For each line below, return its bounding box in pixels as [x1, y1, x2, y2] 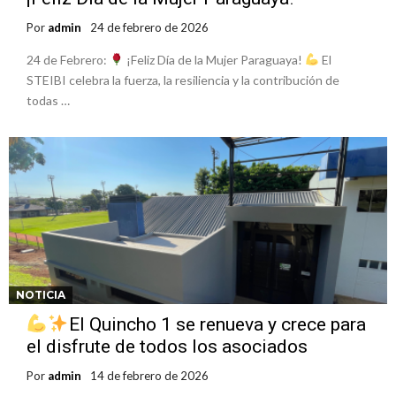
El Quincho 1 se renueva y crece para [68, 314, 366, 336]
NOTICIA [16, 288, 65, 302]
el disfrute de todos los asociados [27, 336, 308, 358]
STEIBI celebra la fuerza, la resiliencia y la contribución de [27, 72, 339, 88]
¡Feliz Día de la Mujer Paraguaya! [123, 51, 305, 67]
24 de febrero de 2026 [90, 19, 209, 34]
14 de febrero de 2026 [90, 369, 209, 384]
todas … [27, 92, 70, 108]
